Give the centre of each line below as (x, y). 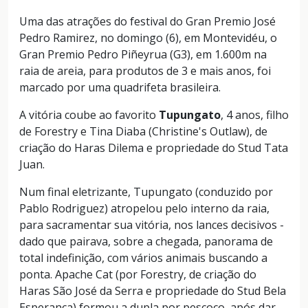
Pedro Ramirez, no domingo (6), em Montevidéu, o (148, 37)
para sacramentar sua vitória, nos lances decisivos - (152, 224)
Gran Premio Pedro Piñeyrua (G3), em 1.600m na (143, 54)
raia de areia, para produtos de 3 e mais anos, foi (145, 70)
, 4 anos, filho (255, 114)
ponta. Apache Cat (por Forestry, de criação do (138, 274)
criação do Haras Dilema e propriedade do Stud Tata (154, 147)
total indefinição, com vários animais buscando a (143, 257)
